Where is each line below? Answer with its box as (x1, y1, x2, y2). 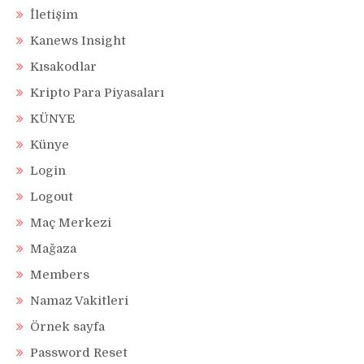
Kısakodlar (30, 59, 97, 75)
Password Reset (30, 345, 128, 361)
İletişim (30, 7, 78, 23)
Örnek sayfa (30, 319, 105, 335)
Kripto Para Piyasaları (30, 85, 164, 101)
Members (30, 267, 89, 283)
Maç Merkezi (30, 215, 111, 231)
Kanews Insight (30, 33, 126, 49)
